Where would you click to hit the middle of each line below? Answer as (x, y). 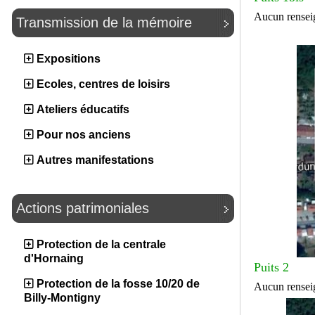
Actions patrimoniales (83, 208)
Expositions (69, 59)
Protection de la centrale (101, 244)
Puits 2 (271, 268)
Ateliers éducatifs (83, 109)
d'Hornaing (54, 258)
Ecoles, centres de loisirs (103, 84)
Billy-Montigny (62, 298)
